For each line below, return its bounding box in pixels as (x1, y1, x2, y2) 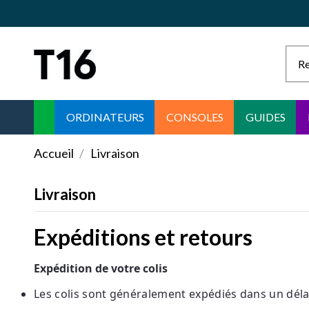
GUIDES (246, 110, 286, 124)
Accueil (34, 146, 74, 161)
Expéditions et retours (34, 223, 252, 250)
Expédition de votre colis (34, 260, 168, 276)
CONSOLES (166, 110, 223, 124)
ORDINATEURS (66, 110, 144, 124)
